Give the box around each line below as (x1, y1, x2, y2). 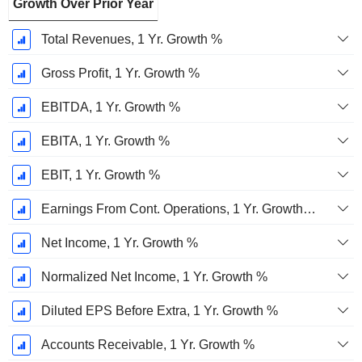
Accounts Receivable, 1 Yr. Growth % (40, 338, 255, 352)
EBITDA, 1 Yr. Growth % (40, 100, 180, 115)
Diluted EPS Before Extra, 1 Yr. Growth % (40, 304, 278, 318)
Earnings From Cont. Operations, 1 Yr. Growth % (302, 202, 316, 217)
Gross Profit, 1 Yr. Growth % (40, 66, 200, 81)
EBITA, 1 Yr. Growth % (40, 134, 170, 149)
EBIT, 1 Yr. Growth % (40, 168, 160, 183)
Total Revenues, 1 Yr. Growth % (40, 32, 222, 47)
